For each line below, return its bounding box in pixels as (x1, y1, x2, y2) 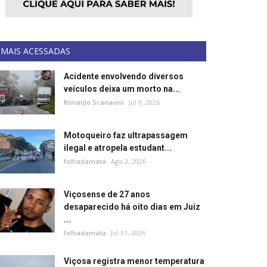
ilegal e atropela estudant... (64, 143, 172, 153)
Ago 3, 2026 (111, 157, 146, 166)
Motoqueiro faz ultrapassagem (64, 131, 188, 140)
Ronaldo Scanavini (64, 98, 124, 107)
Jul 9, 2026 (129, 98, 160, 107)
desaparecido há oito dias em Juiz (64, 202, 200, 212)
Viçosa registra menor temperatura (64, 256, 204, 266)
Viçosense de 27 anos (64, 190, 150, 199)
